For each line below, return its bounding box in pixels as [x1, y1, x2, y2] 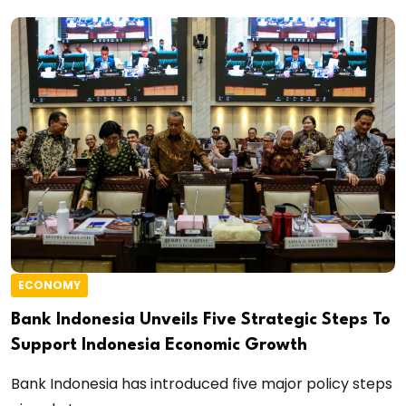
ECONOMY [18, 277, 81, 294]
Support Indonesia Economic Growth [11, 337, 307, 354]
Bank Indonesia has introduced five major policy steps [11, 373, 392, 395]
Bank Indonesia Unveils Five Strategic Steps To [11, 312, 391, 329]
